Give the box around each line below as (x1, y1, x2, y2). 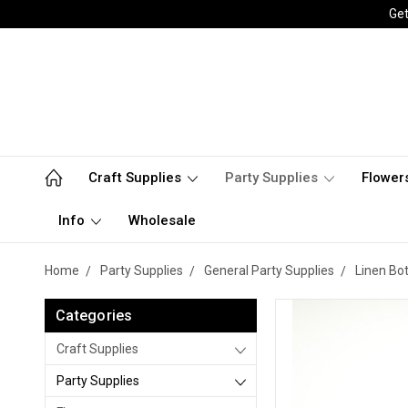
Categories (56, 307, 133, 324)
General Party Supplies (204, 263, 334, 278)
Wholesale (128, 212, 196, 229)
